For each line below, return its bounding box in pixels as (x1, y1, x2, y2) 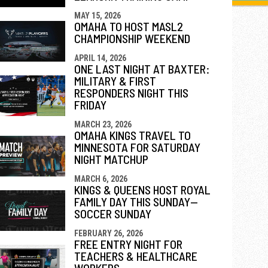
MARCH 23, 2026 (74, 119, 132, 129)
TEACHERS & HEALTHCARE (74, 248, 197, 263)
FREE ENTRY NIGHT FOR (74, 236, 182, 251)
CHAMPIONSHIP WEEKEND (74, 31, 190, 45)
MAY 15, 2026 (74, 10, 121, 20)
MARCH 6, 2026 (74, 173, 127, 184)
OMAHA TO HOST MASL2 (74, 19, 183, 33)
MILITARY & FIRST (74, 73, 156, 88)
